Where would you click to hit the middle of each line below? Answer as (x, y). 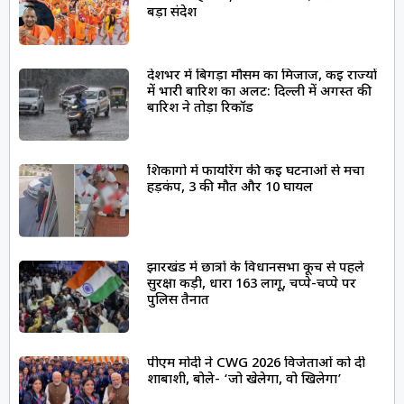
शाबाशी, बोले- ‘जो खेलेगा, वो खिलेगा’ (244, 381)
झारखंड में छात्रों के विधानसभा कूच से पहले (255, 268)
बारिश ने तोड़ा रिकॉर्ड (200, 108)
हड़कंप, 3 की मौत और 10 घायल (230, 188)
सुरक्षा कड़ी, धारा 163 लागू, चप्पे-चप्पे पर (251, 284)
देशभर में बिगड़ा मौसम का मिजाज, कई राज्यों (262, 76)
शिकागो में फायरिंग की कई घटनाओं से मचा (255, 172)
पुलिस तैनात (178, 300)
